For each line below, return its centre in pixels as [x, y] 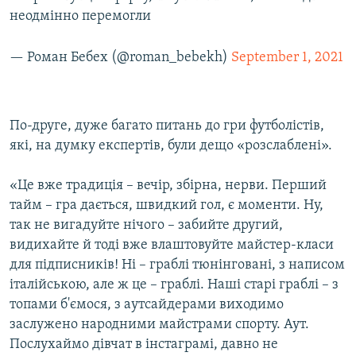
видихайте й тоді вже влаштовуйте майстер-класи [172, 246]
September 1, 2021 [287, 58]
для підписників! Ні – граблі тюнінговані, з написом [177, 265]
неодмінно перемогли [80, 17]
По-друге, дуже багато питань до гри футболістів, [167, 126]
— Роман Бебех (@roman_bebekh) [120, 58]
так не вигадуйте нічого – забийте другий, [146, 226]
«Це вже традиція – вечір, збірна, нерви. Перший [168, 186]
